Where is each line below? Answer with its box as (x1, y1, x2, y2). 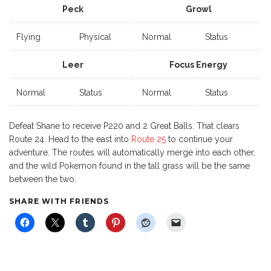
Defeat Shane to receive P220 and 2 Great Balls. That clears (9, 120, 240, 131)
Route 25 (131, 134, 166, 144)
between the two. (9, 174, 76, 184)
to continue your (166, 134, 233, 144)
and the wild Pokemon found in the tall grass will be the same (9, 160, 250, 171)
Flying (16, 31, 41, 42)
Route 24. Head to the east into (9, 134, 131, 144)
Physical (79, 31, 111, 42)
